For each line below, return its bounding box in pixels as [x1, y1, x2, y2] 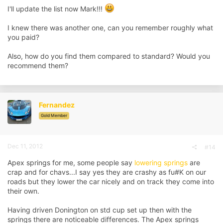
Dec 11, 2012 [7, 142, 43, 150]
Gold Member [41, 112, 67, 118]
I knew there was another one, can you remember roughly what [7, 23, 213, 32]
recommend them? [7, 61, 68, 70]
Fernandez [39, 100, 75, 109]
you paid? [7, 32, 39, 41]
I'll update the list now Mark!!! [7, 4, 105, 13]
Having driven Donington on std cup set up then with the [7, 205, 192, 214]
